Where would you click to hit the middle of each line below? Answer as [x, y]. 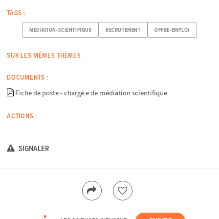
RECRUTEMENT [123, 30]
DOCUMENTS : [28, 78]
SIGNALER [33, 149]
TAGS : [16, 13]
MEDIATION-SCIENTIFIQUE [61, 30]
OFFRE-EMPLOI [172, 30]
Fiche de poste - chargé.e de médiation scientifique [91, 93]
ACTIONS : [22, 116]
